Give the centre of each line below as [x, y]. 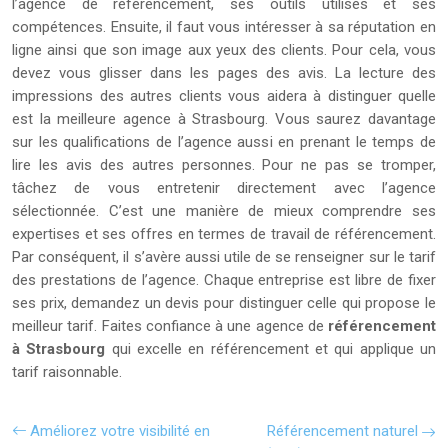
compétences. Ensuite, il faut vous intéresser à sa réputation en [224, 27]
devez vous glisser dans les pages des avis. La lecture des [224, 73]
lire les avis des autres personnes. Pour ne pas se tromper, [224, 165]
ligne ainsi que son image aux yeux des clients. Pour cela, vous [224, 50]
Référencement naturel [342, 431]
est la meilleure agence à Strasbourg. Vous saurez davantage [224, 119]
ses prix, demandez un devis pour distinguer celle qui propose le [224, 303]
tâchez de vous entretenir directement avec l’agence [224, 188]
